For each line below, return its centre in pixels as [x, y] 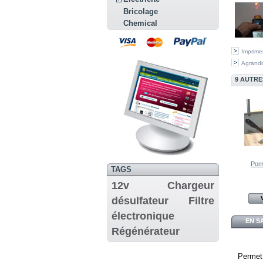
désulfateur [140, 200]
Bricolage [141, 11]
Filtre [202, 200]
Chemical [141, 23]
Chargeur [191, 185]
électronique [143, 216]
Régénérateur [145, 231]
